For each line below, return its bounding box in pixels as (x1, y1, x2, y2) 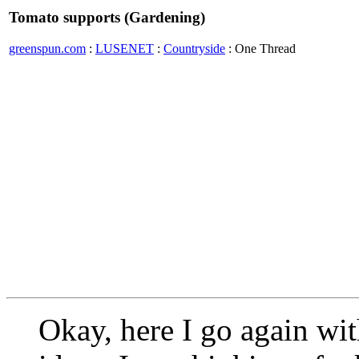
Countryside (163, 41, 225, 55)
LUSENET (95, 41, 154, 55)
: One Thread (225, 41, 296, 55)
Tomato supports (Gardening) (9, 9, 205, 26)
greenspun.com (9, 41, 86, 55)
